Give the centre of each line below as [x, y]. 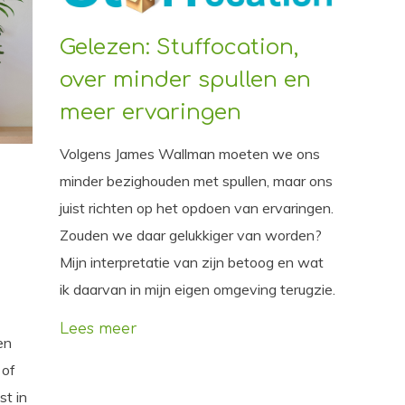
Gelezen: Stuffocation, [179, 48]
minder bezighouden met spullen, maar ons [196, 181]
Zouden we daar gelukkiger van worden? [190, 235]
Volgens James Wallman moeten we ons [189, 154]
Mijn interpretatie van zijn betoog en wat [191, 263]
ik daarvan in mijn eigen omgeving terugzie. [197, 290]
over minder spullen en [185, 80]
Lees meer [98, 330]
